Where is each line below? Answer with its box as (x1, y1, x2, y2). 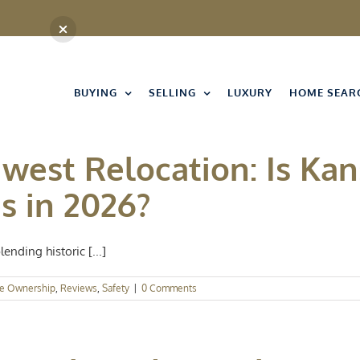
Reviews (60, 282, 97, 294)
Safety (102, 282, 129, 294)
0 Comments (141, 282, 197, 294)
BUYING (74, 86, 117, 99)
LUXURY (227, 86, 272, 99)
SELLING (149, 86, 196, 99)
